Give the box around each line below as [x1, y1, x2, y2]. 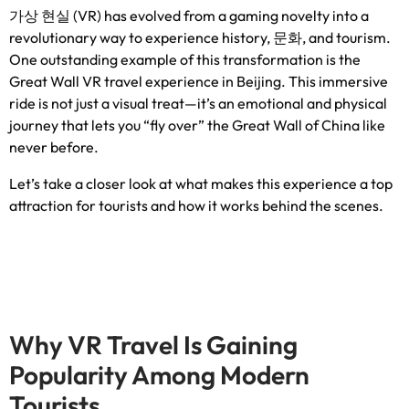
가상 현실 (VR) [9, 6, 104, 25]
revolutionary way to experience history [9, 28, 267, 47]
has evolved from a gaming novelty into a [104, 6, 369, 25]
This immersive [288, 72, 388, 90]
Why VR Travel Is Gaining [9, 329, 298, 361]
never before [9, 138, 94, 156]
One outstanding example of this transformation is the [9, 50, 361, 68]
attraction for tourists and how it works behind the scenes [9, 196, 379, 215]
